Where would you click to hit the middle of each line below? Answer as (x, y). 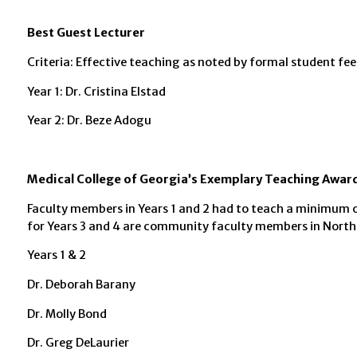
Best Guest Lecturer (86, 33)
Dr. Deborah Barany (81, 284)
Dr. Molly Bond (67, 314)
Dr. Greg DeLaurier (78, 343)
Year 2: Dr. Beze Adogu (89, 121)
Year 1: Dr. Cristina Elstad (96, 91)
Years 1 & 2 (56, 255)
